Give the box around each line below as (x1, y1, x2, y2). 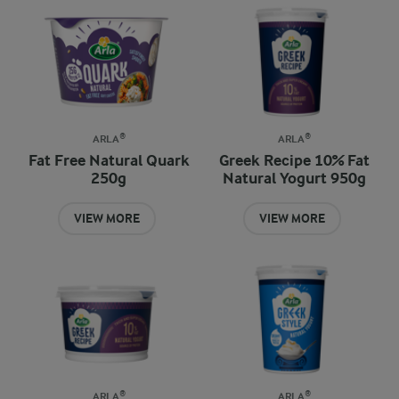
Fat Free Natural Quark (28, 151, 190, 170)
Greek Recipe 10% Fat (218, 151, 370, 170)
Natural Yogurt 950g (222, 169, 366, 188)
